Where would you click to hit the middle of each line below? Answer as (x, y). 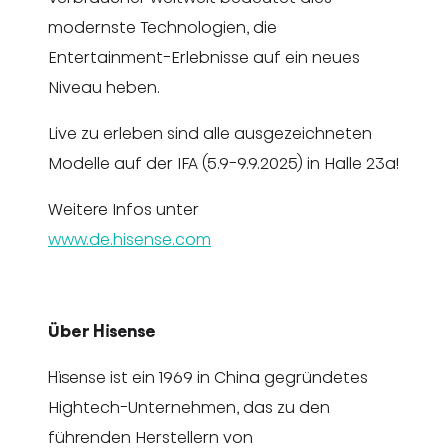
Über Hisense (102, 332)
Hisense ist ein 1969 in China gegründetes (208, 378)
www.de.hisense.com (129, 240)
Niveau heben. (104, 88)
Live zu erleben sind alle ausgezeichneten (210, 134)
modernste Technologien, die (162, 28)
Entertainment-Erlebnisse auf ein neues (204, 58)
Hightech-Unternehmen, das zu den (189, 408)
